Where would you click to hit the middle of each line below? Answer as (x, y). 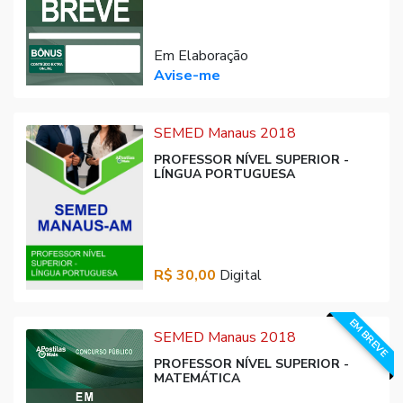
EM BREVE (368, 338)
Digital (238, 276)
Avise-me (187, 75)
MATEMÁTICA (197, 379)
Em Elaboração (201, 55)
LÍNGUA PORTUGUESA (224, 174)
